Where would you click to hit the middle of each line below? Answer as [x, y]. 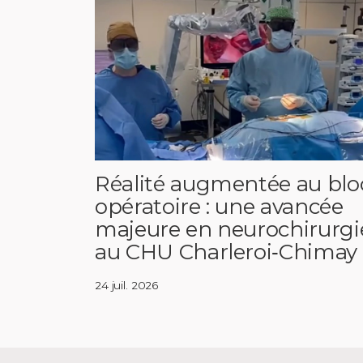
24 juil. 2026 [127, 285]
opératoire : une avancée [219, 206]
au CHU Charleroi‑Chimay [226, 252]
